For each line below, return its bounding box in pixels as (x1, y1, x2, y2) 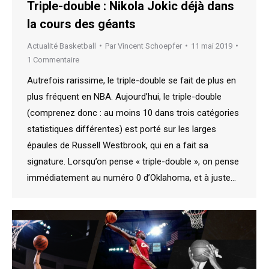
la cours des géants (27, 16, 136, 31)
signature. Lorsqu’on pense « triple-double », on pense (27, 156, 239, 167)
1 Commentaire (27, 55, 79, 64)
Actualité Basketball (27, 41, 96, 50)
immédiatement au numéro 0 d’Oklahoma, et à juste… (27, 172, 236, 183)
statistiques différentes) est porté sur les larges (27, 123, 216, 134)
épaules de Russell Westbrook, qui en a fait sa (27, 139, 208, 151)
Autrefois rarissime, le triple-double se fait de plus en (27, 74, 236, 86)
